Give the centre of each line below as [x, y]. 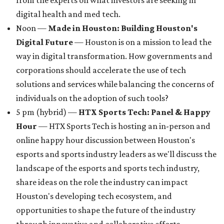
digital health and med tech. [68, 14]
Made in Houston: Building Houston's [123, 28]
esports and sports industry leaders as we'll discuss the [116, 154]
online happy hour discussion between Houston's [105, 140]
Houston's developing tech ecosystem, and [94, 196]
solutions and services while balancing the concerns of [115, 84]
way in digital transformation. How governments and [114, 56]
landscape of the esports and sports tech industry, [108, 168]
